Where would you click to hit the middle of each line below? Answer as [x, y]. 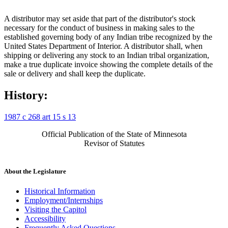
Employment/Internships [64, 200]
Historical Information [60, 191]
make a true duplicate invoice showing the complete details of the [108, 64]
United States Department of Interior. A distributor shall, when [103, 46]
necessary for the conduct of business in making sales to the [99, 27]
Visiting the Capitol [55, 209]
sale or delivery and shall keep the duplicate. [75, 73]
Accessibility [45, 218]
